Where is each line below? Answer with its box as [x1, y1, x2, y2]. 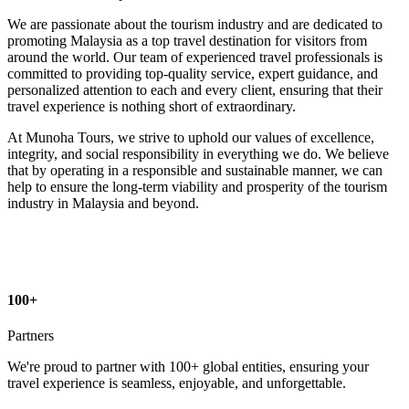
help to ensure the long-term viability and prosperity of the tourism [7, 179, 387, 195]
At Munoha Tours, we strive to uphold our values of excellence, [7, 130, 374, 146]
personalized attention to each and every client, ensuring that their [7, 82, 383, 99]
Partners [7, 327, 54, 343]
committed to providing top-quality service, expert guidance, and [7, 66, 378, 82]
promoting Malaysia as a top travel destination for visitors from [7, 33, 367, 49]
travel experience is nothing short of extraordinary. [7, 99, 296, 115]
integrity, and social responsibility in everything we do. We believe [7, 146, 389, 163]
